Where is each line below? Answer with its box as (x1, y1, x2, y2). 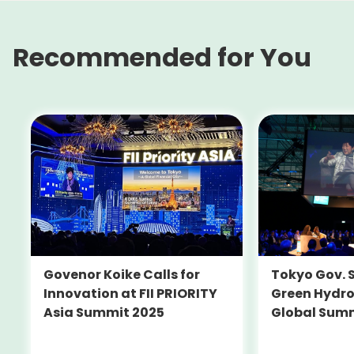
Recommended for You (13, 40, 311, 76)
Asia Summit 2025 (43, 303, 164, 322)
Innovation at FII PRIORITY (43, 284, 217, 303)
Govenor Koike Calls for (43, 265, 200, 284)
